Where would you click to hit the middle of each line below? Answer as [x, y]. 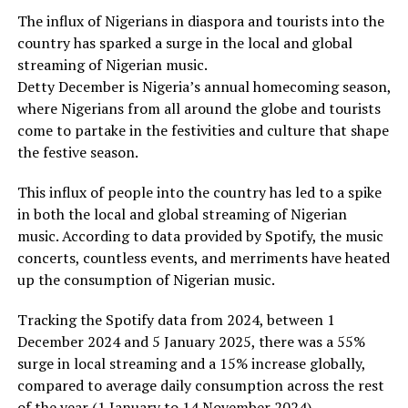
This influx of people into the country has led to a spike [199, 193]
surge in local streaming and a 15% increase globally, [191, 364]
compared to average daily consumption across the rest [200, 386]
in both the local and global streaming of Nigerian [182, 214]
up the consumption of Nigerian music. [146, 280]
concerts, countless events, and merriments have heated [203, 258]
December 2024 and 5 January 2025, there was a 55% [191, 342]
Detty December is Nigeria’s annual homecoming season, [204, 87]
